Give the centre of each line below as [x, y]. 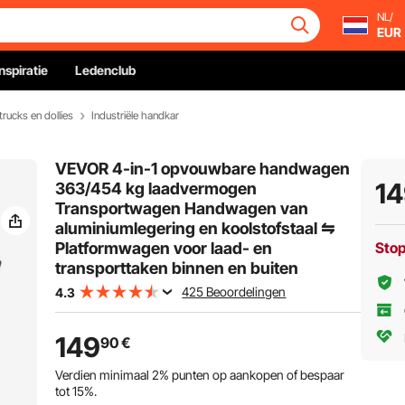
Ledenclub [105, 70]
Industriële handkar [135, 115]
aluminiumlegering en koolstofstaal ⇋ [195, 228]
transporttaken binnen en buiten [177, 268]
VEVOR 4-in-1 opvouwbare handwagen [203, 169]
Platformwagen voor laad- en [164, 248]
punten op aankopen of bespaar [257, 375]
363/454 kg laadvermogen [156, 188]
